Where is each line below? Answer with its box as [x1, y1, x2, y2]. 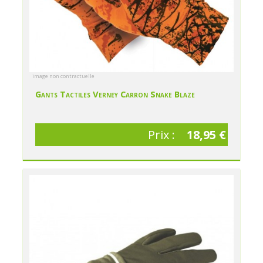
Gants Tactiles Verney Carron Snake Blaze [35, 88, 195, 100]
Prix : [147, 126, 178, 143]
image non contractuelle [32, 72, 95, 80]
